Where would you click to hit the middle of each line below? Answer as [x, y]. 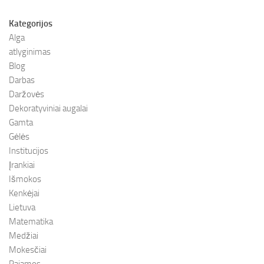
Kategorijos [31, 24]
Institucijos [29, 151]
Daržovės [27, 95]
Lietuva [22, 208]
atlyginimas [30, 52]
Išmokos [25, 179]
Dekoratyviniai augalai [48, 109]
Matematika [31, 222]
